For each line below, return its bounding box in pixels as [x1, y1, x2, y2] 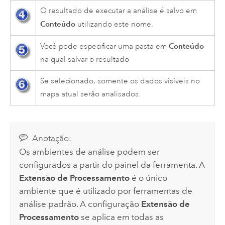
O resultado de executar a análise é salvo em [40, 6, 197, 16]
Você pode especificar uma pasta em [40, 42, 169, 52]
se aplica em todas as [79, 212, 164, 222]
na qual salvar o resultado [40, 55, 130, 65]
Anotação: [32, 133, 71, 144]
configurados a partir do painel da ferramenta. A [19, 160, 205, 170]
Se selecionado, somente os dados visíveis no [40, 76, 200, 86]
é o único [130, 173, 168, 183]
